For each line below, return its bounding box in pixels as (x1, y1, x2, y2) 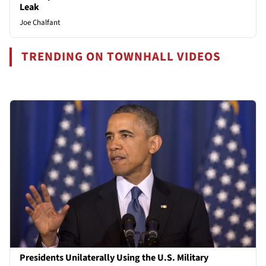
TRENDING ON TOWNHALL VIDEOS (21, 47, 221, 65)
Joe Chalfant (20, 17, 60, 28)
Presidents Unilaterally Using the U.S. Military (20, 251, 208, 265)
